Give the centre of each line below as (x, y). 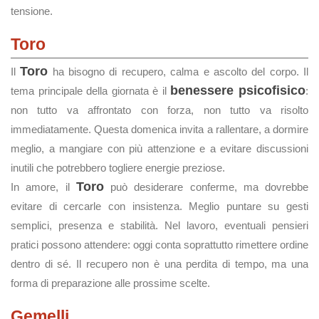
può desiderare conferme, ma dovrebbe (206, 187)
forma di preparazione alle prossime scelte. (110, 283)
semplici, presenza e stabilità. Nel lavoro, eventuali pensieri (159, 225)
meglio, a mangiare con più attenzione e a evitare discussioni (159, 148)
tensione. (32, 11)
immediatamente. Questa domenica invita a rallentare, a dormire (159, 129)
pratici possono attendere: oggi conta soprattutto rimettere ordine (159, 245)
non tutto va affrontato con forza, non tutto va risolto (159, 110)
